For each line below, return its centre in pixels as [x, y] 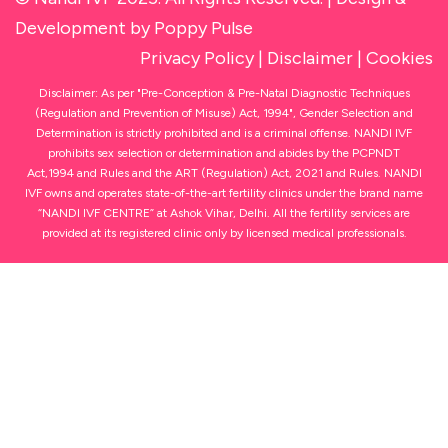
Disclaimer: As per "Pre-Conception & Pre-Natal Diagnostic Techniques [224, 93]
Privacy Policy [197, 58]
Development [70, 28]
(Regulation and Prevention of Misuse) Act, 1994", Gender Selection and [224, 113]
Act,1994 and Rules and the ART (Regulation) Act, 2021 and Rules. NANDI [224, 173]
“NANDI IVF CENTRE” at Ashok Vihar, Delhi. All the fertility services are [224, 213]
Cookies [399, 58]
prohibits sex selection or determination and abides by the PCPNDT [224, 153]
